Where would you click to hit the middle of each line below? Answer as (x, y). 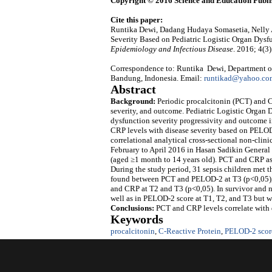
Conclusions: (132, 208)
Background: (134, 101)
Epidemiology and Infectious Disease (172, 49)
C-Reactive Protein (190, 231)
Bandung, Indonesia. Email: (157, 78)
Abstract (133, 90)
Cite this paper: (137, 20)
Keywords (137, 220)
